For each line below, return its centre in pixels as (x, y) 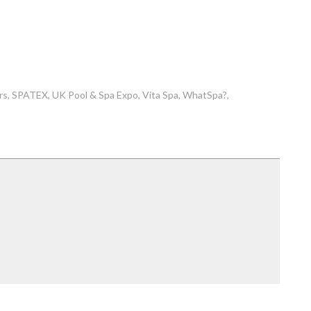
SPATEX (30, 95)
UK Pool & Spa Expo (95, 95)
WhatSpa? (205, 95)
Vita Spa (161, 95)
